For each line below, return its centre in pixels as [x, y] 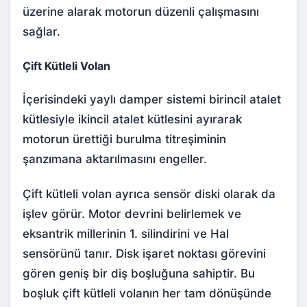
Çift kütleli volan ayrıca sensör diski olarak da [149, 194]
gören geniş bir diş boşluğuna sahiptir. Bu [139, 274]
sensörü [45, 254]
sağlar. [41, 31]
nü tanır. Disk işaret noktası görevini [167, 254]
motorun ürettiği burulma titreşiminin [124, 139]
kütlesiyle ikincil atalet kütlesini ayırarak [132, 120]
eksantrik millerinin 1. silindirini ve [116, 234]
